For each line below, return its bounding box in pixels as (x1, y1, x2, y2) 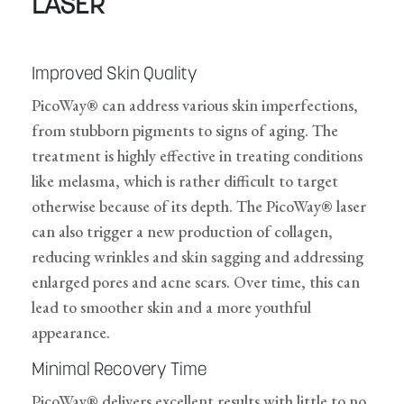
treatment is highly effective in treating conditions (32, 145, 363, 167)
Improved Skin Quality (32, 66, 197, 85)
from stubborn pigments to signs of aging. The (32, 120, 338, 142)
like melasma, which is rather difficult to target (32, 170, 338, 192)
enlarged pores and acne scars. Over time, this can (32, 271, 360, 293)
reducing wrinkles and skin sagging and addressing (32, 246, 363, 268)
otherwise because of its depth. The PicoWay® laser (32, 196, 366, 217)
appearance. (32, 322, 110, 344)
